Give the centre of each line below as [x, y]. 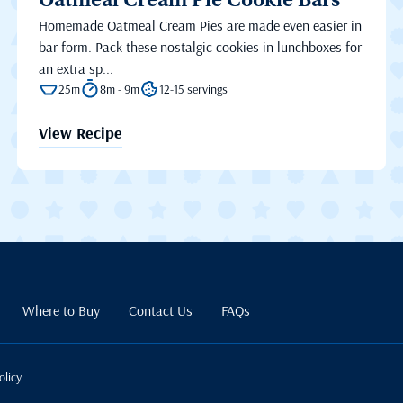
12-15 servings [193, 90]
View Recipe [80, 133]
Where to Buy [62, 311]
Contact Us [161, 311]
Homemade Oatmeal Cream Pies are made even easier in [200, 26]
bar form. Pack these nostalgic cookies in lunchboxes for [200, 47]
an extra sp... [76, 69]
